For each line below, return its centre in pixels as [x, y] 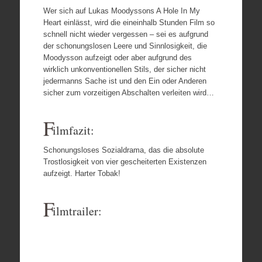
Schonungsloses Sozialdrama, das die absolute [123, 150]
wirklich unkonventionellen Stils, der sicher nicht [124, 69]
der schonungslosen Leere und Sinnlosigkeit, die [125, 46]
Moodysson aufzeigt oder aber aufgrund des [117, 57]
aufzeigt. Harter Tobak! [82, 173]
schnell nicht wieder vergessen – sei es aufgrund [125, 34]
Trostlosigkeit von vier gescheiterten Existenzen [125, 161]
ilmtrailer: [77, 211]
